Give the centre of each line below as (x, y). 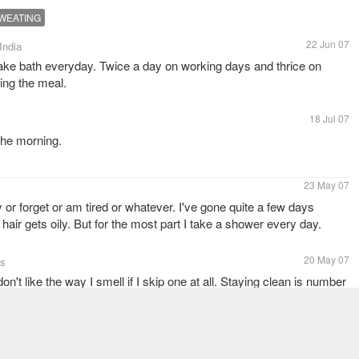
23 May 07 (327, 185)
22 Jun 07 (328, 44)
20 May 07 (327, 259)
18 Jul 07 (329, 118)
